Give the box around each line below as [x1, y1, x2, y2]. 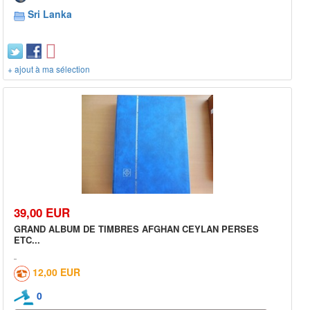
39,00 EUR [14, 203, 70, 221]
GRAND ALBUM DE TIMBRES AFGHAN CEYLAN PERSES [14, 221, 259, 235]
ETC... [14, 232, 40, 246]
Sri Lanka [28, 7, 72, 21]
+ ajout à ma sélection [8, 63, 90, 75]
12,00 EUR [33, 264, 80, 279]
